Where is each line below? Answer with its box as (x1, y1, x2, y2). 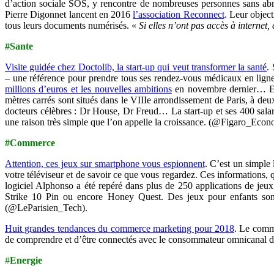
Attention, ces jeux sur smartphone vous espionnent (5, 158, 205, 169)
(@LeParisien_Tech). (5, 202, 87, 213)
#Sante (5, 40, 33, 51)
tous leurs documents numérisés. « (5, 20, 139, 31)
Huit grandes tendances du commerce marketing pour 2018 (5, 223, 234, 234)
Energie (10, 254, 42, 265)
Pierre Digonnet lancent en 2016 (5, 9, 133, 20)
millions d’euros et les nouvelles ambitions (5, 83, 172, 94)
